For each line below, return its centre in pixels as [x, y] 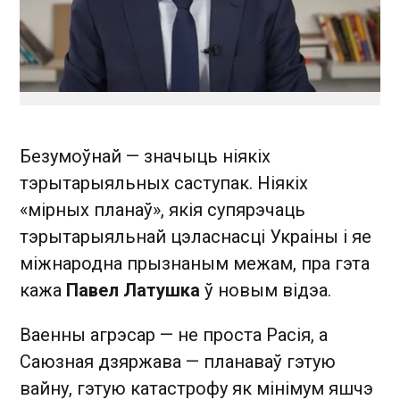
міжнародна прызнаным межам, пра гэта [195, 263]
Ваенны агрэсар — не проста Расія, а [174, 335]
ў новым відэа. [266, 290]
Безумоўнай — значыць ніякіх [145, 156]
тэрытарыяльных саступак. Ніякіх [164, 183]
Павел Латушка [133, 290]
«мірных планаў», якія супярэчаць [162, 210]
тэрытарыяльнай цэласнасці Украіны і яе [196, 237]
